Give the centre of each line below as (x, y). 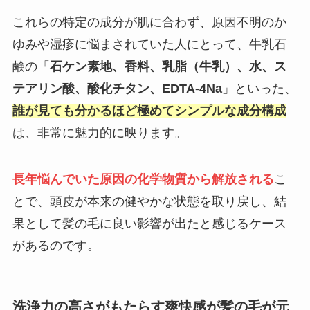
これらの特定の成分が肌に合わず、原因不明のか (149, 22)
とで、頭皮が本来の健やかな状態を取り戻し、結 (149, 202)
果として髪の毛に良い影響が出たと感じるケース (149, 224)
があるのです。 (56, 246)
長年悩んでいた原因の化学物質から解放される (143, 180)
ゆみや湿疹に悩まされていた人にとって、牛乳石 (149, 44)
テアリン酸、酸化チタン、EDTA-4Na (117, 88)
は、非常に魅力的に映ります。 (99, 133)
